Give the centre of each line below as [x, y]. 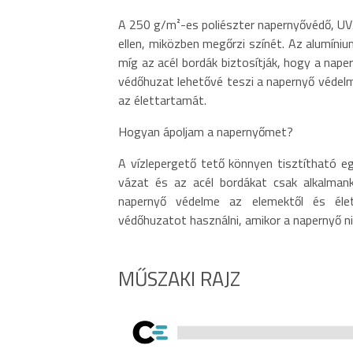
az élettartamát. [162, 100]
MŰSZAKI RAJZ [179, 278]
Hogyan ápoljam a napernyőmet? [206, 131]
